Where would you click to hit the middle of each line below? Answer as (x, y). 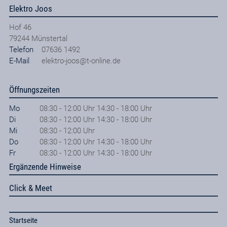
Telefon (21, 49)
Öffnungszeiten (34, 89)
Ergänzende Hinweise (45, 166)
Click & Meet (30, 188)
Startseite (23, 221)
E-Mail (19, 61)
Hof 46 (20, 27)
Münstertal (49, 38)
